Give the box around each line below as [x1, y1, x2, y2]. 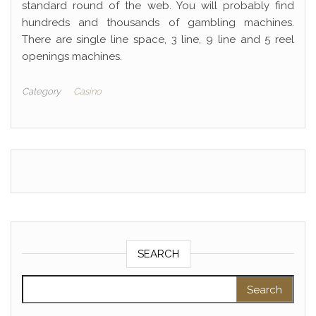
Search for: [21, 276, 81, 289]
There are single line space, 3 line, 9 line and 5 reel [22, 33, 294, 46]
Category [22, 86, 61, 97]
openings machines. [22, 50, 122, 63]
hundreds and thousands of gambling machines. [22, 16, 294, 29]
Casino [73, 86, 102, 97]
